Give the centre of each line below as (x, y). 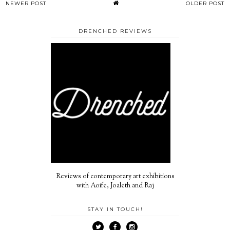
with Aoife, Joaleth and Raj (115, 186)
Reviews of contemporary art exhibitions (115, 176)
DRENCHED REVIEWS (115, 31)
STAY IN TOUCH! (115, 209)
